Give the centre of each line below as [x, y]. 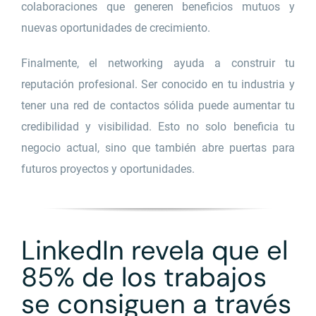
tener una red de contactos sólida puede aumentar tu [158, 106]
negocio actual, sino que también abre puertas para [158, 148]
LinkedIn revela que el [154, 251]
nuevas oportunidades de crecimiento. [115, 28]
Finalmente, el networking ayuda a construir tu [158, 63]
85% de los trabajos [144, 278]
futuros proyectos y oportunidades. [108, 169]
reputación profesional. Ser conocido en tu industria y [158, 85]
